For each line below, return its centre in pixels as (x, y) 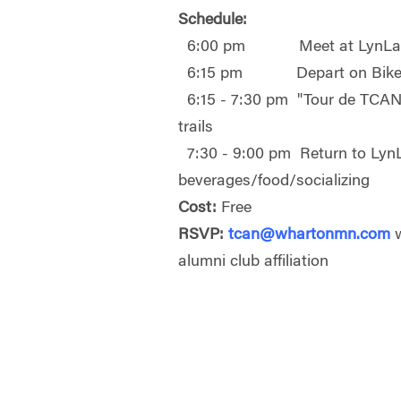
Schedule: (213, 20)
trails (196, 128)
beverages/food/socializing (274, 181)
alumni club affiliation (256, 262)
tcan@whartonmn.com (310, 235)
